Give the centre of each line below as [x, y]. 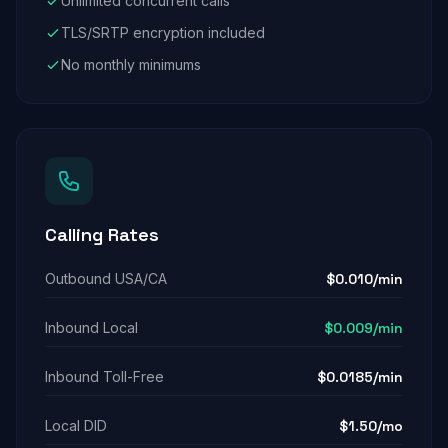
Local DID [76, 425]
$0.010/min [364, 279]
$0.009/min [363, 328]
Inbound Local [91, 327]
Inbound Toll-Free [104, 376]
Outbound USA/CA [106, 278]
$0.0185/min [360, 377]
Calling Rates [102, 234]
